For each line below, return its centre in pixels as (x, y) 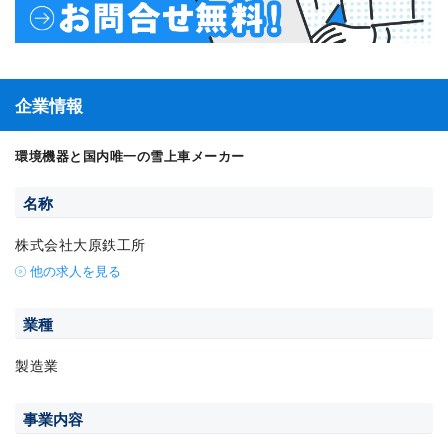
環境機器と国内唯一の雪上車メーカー (130, 156)
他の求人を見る (75, 271)
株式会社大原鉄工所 (81, 244)
